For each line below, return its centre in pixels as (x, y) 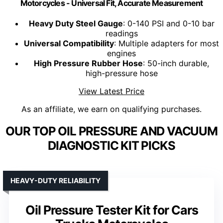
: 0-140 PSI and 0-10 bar (168, 24)
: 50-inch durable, (176, 63)
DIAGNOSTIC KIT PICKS (111, 146)
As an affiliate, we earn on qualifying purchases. (111, 109)
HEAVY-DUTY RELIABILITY (56, 181)
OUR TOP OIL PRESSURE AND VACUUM (111, 131)
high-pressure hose (121, 73)
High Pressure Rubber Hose (88, 63)
